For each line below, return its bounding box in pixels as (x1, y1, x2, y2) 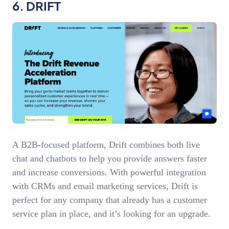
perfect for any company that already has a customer (12, 194, 207, 205)
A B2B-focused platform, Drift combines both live (12, 139, 200, 150)
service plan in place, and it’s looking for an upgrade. (12, 208, 211, 219)
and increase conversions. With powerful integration (12, 167, 206, 177)
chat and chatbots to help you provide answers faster (12, 153, 207, 164)
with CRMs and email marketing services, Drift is (12, 180, 198, 191)
